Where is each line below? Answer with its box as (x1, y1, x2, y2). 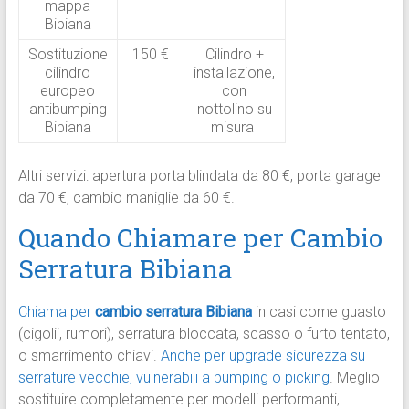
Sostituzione (27, 46, 108, 64)
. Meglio (329, 369, 380, 387)
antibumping (28, 100, 107, 119)
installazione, (194, 64, 276, 82)
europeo (40, 82, 96, 100)
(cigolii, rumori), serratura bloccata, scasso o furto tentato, (17, 325, 390, 343)
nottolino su (196, 100, 272, 119)
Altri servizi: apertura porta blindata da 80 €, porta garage (17, 167, 381, 185)
